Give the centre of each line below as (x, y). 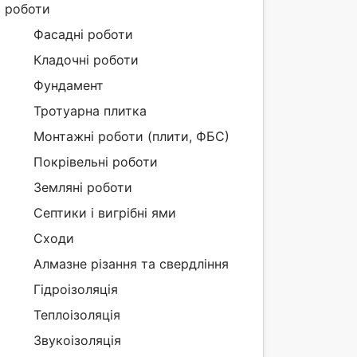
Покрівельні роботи (96, 162)
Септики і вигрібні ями (105, 213)
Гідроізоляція (76, 289)
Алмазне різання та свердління (131, 264)
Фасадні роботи (83, 34)
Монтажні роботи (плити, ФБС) (131, 136)
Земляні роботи (83, 187)
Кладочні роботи (86, 60)
